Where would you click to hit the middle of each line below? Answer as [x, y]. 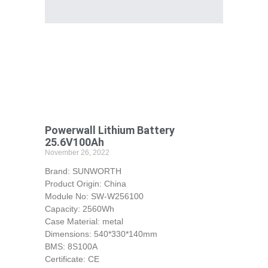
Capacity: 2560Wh [79, 208]
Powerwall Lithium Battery [109, 130]
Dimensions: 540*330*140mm [101, 234]
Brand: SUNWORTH [83, 171]
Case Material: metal [84, 221]
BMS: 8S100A [71, 246]
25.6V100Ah [74, 142]
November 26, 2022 [77, 152]
